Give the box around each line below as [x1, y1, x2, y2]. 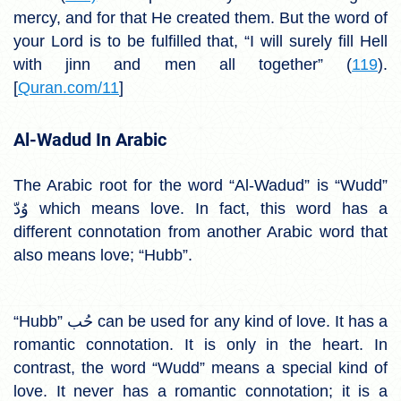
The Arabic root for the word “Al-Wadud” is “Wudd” [13, 175, 388, 194]
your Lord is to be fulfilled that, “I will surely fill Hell [13, 31, 388, 50]
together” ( [258, 55, 353, 73]
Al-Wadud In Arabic [13, 128, 166, 150]
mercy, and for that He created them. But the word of [13, 8, 388, 27]
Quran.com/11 [18, 78, 119, 97]
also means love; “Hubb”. [13, 245, 192, 264]
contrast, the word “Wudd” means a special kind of [13, 358, 388, 377]
